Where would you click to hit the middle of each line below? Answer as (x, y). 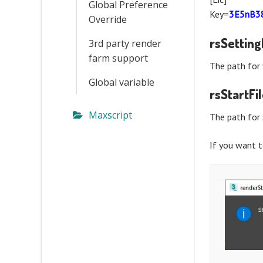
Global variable (122, 82)
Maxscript (110, 115)
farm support (118, 58)
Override (108, 19)
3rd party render (125, 43)
